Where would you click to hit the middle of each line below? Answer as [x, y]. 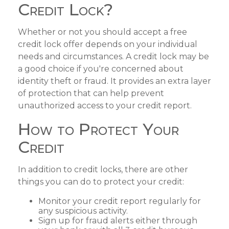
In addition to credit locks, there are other [103, 169]
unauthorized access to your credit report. [105, 105]
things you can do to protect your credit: [101, 181]
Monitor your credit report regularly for [120, 201]
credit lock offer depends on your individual [108, 44]
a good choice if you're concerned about [101, 68]
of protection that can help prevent [91, 93]
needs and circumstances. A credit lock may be [113, 56]
